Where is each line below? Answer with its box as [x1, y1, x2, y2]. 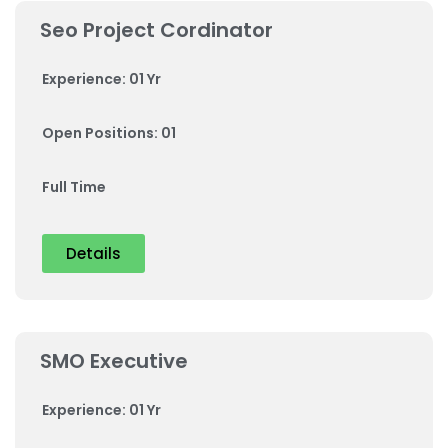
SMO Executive [40, 347, 188, 375]
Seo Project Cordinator [40, 16, 273, 44]
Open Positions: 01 [42, 123, 176, 143]
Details [66, 243, 121, 264]
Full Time [42, 177, 106, 197]
